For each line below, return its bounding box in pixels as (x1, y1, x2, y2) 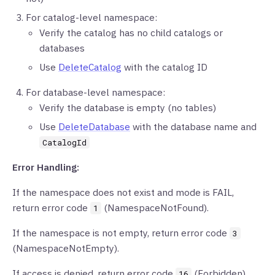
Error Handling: (12, 161, 79, 173)
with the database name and (130, 120, 257, 133)
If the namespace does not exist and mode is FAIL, (12, 186, 234, 198)
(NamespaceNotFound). (101, 201, 209, 214)
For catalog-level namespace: (26, 11, 157, 23)
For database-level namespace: (26, 86, 165, 98)
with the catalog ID (122, 61, 207, 73)
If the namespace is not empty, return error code (12, 227, 230, 239)
